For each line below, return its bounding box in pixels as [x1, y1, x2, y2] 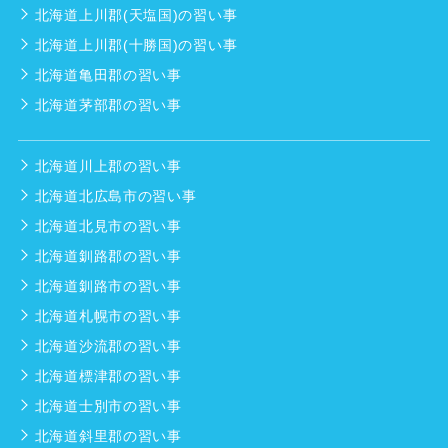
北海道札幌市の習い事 [34, 308, 182, 325]
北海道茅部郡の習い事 [34, 97, 182, 114]
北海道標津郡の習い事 [34, 368, 182, 385]
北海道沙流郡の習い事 [34, 338, 182, 355]
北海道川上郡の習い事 [34, 158, 182, 175]
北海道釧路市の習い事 [34, 278, 182, 295]
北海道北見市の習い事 [34, 218, 182, 235]
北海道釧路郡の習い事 [34, 248, 182, 265]
